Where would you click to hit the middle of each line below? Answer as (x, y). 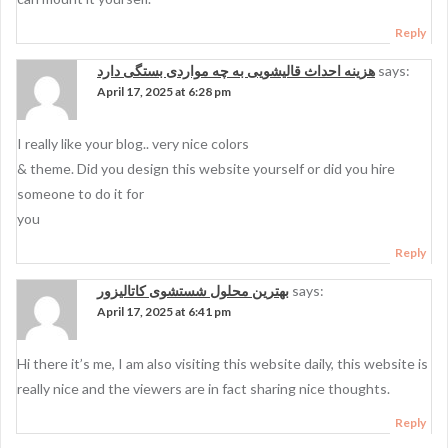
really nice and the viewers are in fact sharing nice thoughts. (203, 388)
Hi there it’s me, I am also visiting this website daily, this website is (222, 363)
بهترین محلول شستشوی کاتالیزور (193, 290)
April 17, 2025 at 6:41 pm (164, 311)
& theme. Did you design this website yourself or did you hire (206, 168)
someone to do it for (80, 193)
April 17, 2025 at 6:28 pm (164, 91)
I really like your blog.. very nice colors (133, 143)
